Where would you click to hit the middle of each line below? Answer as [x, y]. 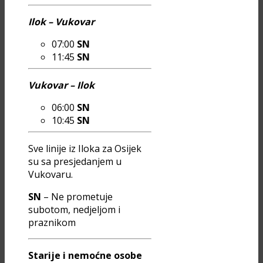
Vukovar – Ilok [61, 85]
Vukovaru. [50, 175]
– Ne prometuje [77, 197]
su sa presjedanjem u [75, 162]
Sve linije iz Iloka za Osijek [85, 149]
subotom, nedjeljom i [74, 210]
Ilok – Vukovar [61, 22]
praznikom [52, 223]
